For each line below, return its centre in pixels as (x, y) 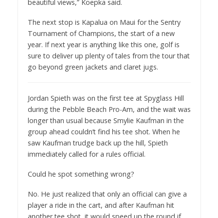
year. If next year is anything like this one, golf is (103, 44)
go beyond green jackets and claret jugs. (93, 67)
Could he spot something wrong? (81, 174)
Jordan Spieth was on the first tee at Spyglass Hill (106, 98)
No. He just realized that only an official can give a (107, 194)
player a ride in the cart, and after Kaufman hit (101, 205)
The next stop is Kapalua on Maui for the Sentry (104, 22)
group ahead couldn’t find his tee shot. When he (104, 131)
